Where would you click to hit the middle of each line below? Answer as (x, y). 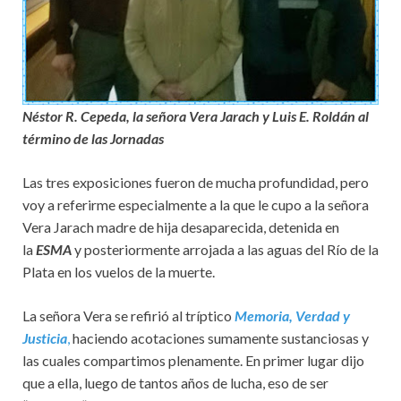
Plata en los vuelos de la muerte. (119, 271)
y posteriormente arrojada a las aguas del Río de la (225, 249)
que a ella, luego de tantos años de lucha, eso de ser (175, 382)
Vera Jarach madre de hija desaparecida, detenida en (181, 226)
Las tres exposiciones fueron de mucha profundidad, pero (196, 182)
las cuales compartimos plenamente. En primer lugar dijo (193, 360)
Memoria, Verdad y (292, 315)
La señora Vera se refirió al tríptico (128, 315)
